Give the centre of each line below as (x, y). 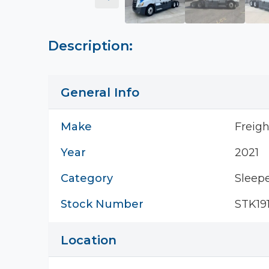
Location (89, 240)
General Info (100, 92)
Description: (90, 46)
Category (87, 178)
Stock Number (102, 204)
